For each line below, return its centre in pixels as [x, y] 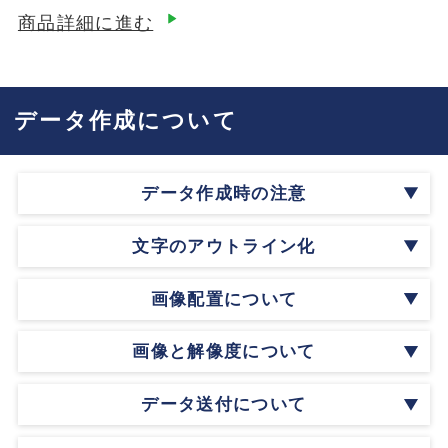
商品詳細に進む [85, 23]
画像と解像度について [224, 352]
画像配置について [224, 299]
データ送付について [224, 405]
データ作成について [126, 121]
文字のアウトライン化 [224, 246]
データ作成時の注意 [224, 193]
